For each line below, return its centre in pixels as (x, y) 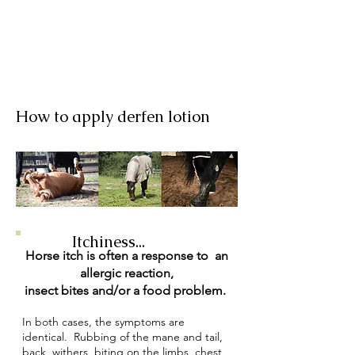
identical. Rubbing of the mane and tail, (122, 336)
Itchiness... (111, 241)
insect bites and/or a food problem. (127, 290)
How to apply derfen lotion (113, 116)
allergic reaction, (127, 273)
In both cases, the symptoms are (103, 321)
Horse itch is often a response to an (127, 255)
